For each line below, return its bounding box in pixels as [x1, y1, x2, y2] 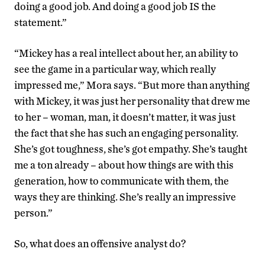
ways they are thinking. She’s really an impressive [14, 190, 236, 203]
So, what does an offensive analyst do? [14, 237, 186, 250]
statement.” [14, 15, 67, 28]
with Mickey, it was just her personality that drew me [14, 94, 250, 107]
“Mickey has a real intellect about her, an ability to [14, 46, 238, 59]
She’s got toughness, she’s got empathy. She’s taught [14, 142, 247, 155]
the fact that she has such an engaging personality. [14, 126, 238, 139]
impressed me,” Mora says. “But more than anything [14, 78, 250, 91]
